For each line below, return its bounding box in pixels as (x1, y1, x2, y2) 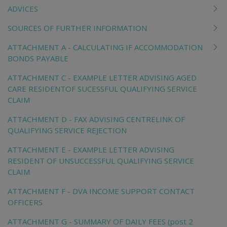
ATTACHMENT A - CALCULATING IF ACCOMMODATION (8, 42, 203, 52)
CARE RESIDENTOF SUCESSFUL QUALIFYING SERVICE (8, 83, 197, 94)
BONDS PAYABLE (8, 53, 68, 63)
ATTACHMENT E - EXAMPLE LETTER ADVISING (8, 144, 174, 155)
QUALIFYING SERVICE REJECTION (8, 125, 127, 135)
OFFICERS (8, 197, 43, 207)
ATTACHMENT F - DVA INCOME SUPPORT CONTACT (8, 185, 195, 196)
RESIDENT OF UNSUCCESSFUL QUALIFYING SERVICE (8, 155, 194, 166)
